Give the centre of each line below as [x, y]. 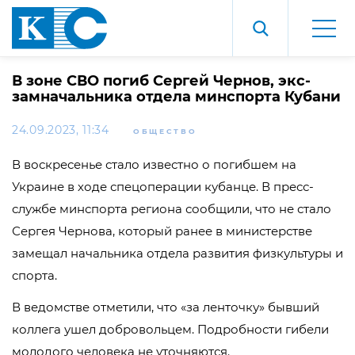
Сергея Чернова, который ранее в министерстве [162, 231]
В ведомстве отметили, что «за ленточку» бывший [166, 307]
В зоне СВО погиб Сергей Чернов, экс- [161, 81]
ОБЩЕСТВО [165, 131]
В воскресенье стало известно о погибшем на [154, 164]
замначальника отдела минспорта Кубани [176, 97]
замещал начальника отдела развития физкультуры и [177, 253]
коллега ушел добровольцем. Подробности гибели [170, 329]
